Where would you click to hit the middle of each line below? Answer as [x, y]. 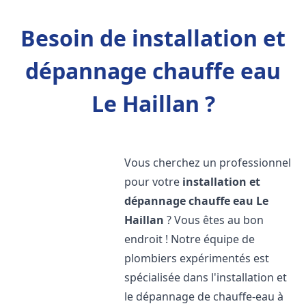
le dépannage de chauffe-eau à [204, 296]
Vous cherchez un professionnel [208, 163]
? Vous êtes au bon [214, 220]
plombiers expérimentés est [197, 258]
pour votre [154, 182]
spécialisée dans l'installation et [206, 277]
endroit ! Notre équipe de [190, 239]
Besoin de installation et [153, 38]
